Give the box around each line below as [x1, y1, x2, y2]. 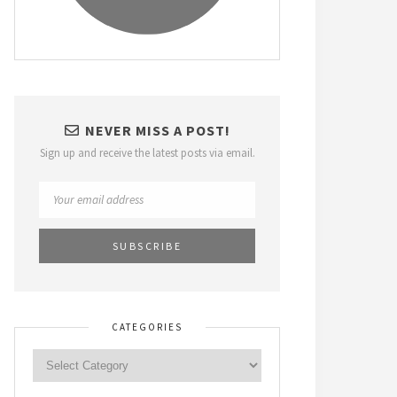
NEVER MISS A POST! [84, 121, 230, 139]
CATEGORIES [112, 321, 183, 333]
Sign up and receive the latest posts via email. [39, 145, 255, 160]
